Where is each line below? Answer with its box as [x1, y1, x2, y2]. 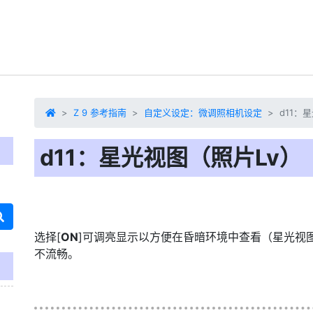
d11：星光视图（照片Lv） [40, 144, 302, 171]
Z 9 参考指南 [73, 107, 126, 118]
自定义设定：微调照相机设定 [144, 107, 262, 118]
